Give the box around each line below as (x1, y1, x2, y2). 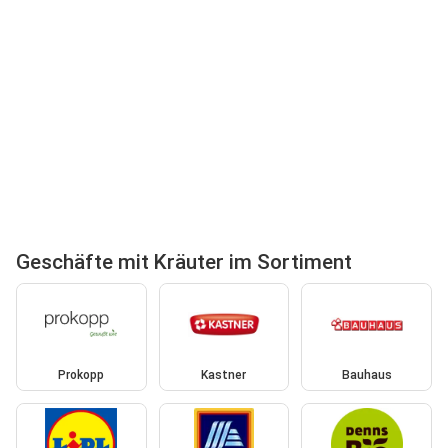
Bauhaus (341, 368, 392, 383)
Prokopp (58, 368, 105, 383)
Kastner (201, 368, 247, 383)
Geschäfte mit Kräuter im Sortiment (16, 250, 352, 275)
